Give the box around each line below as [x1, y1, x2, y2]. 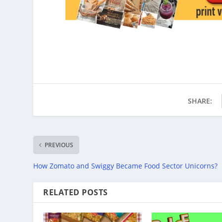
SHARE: [188, 96, 213, 106]
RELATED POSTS [43, 186, 108, 198]
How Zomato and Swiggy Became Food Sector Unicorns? [33, 161, 218, 170]
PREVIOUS [45, 140, 74, 149]
